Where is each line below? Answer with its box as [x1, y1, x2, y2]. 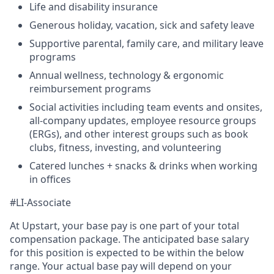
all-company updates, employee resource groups [29, 114, 256, 127]
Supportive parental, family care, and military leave [29, 37, 264, 50]
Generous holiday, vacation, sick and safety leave [29, 18, 254, 32]
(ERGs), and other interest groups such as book [29, 127, 248, 141]
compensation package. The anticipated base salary [10, 232, 249, 246]
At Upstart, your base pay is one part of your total [10, 219, 239, 232]
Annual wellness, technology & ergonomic [29, 68, 224, 82]
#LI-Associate [10, 196, 71, 209]
